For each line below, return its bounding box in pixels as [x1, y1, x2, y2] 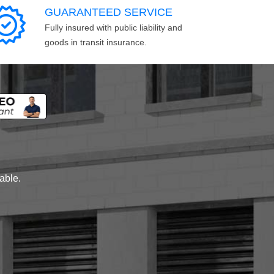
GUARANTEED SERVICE [45, 6, 172, 18]
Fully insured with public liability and [45, 22, 182, 32]
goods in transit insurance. [45, 37, 147, 47]
